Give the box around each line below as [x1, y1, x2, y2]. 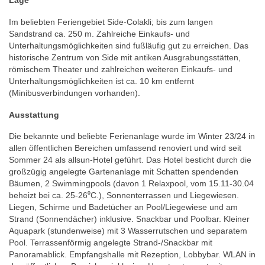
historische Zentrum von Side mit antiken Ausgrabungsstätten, [9, 52, 241, 62]
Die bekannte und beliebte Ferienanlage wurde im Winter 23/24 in [9, 131, 255, 141]
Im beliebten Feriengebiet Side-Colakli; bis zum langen [9, 17, 213, 27]
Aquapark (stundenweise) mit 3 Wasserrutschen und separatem [9, 226, 247, 236]
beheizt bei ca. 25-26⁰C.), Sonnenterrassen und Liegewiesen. [9, 190, 239, 201]
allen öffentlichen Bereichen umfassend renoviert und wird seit [9, 143, 241, 153]
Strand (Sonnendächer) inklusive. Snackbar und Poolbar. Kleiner [9, 214, 250, 224]
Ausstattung [9, 109, 59, 119]
